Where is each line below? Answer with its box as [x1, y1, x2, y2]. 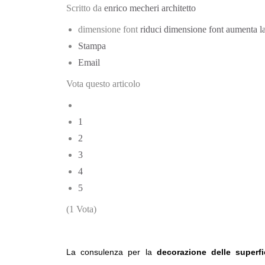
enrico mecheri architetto [104, 3, 196, 13]
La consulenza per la [66, 247, 157, 257]
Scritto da [66, 3, 104, 13]
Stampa [78, 41, 106, 51]
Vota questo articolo [66, 79, 140, 89]
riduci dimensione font [140, 24, 224, 34]
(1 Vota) [66, 204, 96, 214]
